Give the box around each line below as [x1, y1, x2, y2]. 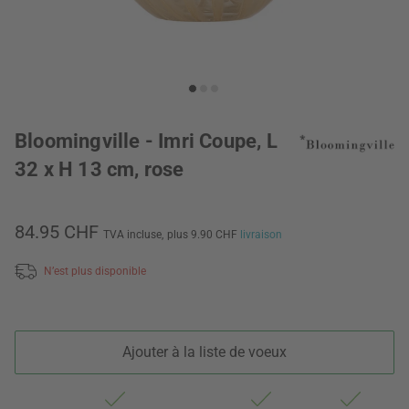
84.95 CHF [15, 221, 99, 243]
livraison [240, 228, 282, 241]
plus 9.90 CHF [167, 228, 240, 241]
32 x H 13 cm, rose [15, 158, 184, 181]
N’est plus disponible [44, 264, 146, 278]
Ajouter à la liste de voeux [122, 342, 287, 361]
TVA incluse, [103, 228, 163, 241]
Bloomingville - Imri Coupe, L [15, 130, 278, 152]
